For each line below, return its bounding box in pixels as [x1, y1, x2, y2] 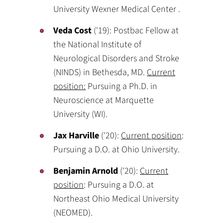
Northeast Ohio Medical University [53, 193, 181, 205]
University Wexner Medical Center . [53, 3, 181, 15]
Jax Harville [53, 129, 100, 142]
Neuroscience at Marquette [53, 94, 154, 107]
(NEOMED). [53, 207, 93, 219]
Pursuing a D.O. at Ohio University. [53, 143, 180, 156]
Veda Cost [53, 24, 92, 37]
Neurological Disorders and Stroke [53, 52, 180, 65]
